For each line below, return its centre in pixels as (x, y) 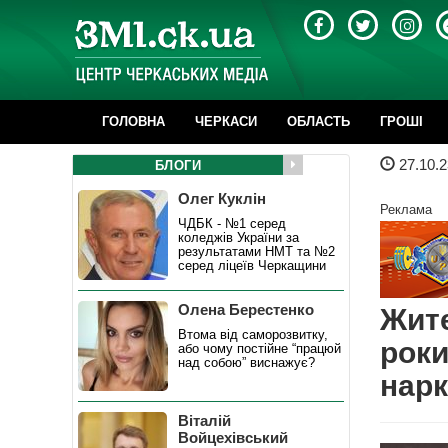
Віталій (204, 420)
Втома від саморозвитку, (253, 334)
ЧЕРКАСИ (226, 121)
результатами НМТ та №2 (256, 251)
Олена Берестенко (246, 309)
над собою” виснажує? (246, 362)
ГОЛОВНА (133, 121)
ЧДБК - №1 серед (232, 223)
